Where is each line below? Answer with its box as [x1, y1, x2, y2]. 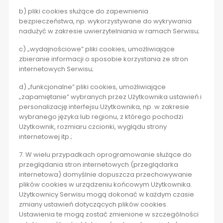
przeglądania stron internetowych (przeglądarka [18, 160, 178, 170]
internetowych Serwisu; [18, 64, 94, 74]
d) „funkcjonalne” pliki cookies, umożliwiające [18, 82, 166, 92]
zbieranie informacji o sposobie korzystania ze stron [18, 54, 188, 64]
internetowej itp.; [18, 132, 72, 142]
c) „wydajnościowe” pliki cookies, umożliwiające [18, 44, 175, 54]
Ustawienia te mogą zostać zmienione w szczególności [18, 210, 199, 220]
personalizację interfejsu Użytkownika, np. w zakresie [18, 102, 189, 112]
